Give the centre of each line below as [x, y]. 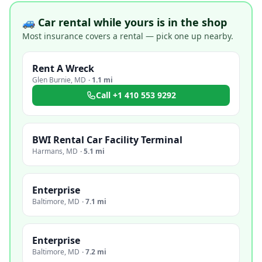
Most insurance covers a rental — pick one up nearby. [128, 36]
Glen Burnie [51, 80]
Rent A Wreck [63, 68]
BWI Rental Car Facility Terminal [107, 140]
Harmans [47, 151]
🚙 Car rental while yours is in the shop [125, 22]
